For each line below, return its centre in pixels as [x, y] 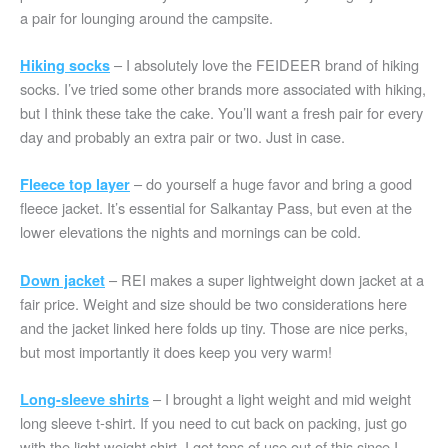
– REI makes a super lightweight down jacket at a [264, 279]
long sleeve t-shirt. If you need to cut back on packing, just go [213, 422]
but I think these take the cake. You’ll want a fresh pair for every [221, 112]
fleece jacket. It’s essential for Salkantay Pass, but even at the [216, 208]
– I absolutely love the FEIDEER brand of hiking [264, 64]
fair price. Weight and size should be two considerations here [213, 303]
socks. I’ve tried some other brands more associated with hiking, [223, 88]
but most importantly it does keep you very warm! [176, 351]
